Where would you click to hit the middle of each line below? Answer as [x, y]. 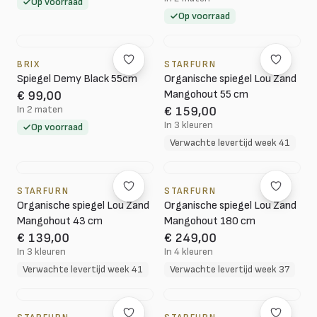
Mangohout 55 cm [206, 94]
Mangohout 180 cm [210, 221]
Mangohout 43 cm [60, 221]
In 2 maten [40, 109]
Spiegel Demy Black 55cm [77, 79]
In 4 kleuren [189, 252]
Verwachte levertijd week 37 [230, 269]
